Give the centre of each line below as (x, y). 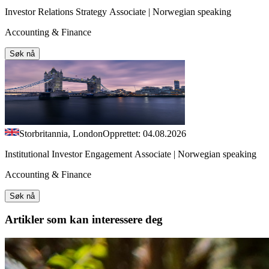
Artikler (26, 220)
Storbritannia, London (61, 133)
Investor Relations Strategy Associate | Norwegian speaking (118, 11)
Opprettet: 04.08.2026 (144, 133)
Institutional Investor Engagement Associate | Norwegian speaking (131, 154)
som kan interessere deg (105, 220)
